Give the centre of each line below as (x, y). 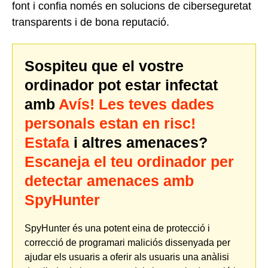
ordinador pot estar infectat (121, 85)
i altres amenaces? (138, 142)
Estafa (47, 142)
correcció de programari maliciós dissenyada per (127, 242)
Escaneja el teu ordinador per (129, 161)
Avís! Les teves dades (136, 104)
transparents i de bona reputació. (91, 22)
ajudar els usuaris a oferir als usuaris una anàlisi (127, 257)
